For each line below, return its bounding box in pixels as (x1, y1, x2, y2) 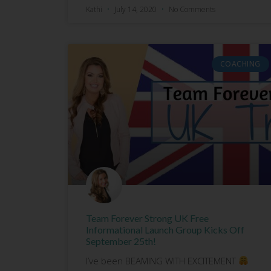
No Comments (169, 4, 215, 15)
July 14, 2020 (113, 4, 158, 15)
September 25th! (86, 235, 156, 247)
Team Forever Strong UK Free (86, 212, 209, 224)
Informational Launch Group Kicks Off (86, 223, 244, 235)
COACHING (220, 58, 261, 69)
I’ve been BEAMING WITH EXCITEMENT (86, 254, 238, 267)
